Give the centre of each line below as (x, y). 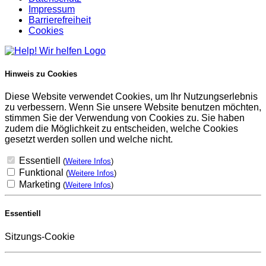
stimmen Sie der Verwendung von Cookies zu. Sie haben (125, 118)
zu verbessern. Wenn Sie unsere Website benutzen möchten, (133, 107)
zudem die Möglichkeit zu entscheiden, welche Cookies (121, 129)
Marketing (41, 185)
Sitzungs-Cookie (40, 236)
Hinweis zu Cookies (41, 74)
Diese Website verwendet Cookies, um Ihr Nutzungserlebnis (131, 97)
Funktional (42, 173)
